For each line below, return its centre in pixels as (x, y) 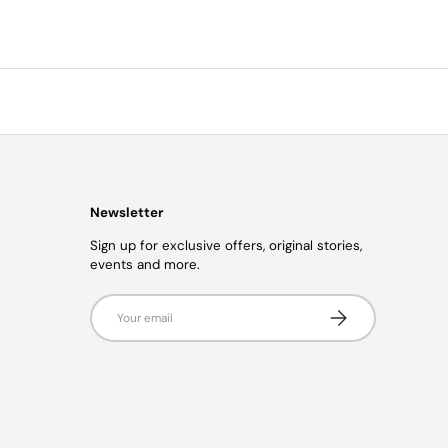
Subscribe (354, 311)
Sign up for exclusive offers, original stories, (226, 245)
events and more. (145, 264)
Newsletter (126, 213)
